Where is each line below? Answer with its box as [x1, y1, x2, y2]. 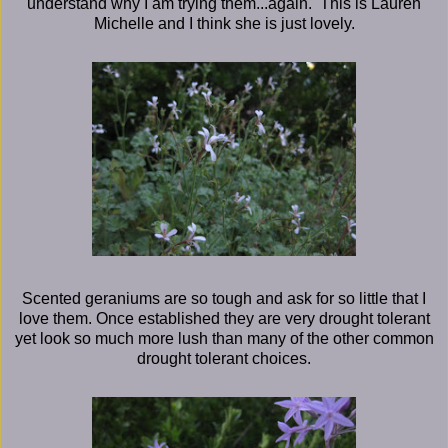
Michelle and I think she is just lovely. [93, 14, 355, 32]
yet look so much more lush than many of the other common [14, 329, 434, 347]
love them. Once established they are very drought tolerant [18, 309, 430, 327]
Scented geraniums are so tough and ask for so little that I [22, 289, 426, 307]
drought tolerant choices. [137, 349, 311, 367]
